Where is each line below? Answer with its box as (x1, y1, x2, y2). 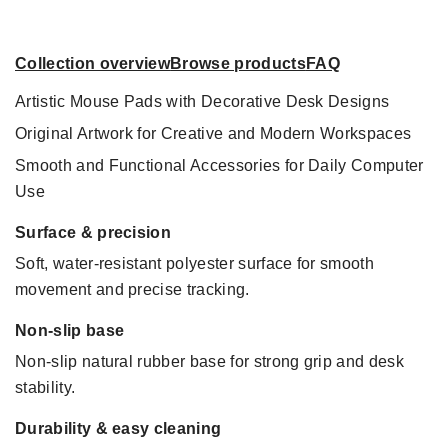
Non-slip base (15, 321, 125, 339)
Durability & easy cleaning (15, 419, 222, 437)
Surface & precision (15, 223, 172, 241)
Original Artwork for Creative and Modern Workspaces (15, 124, 412, 142)
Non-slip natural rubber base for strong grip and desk (15, 352, 404, 370)
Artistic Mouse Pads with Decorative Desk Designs (15, 92, 390, 110)
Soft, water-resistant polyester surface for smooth (15, 254, 375, 272)
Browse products (170, 54, 306, 72)
